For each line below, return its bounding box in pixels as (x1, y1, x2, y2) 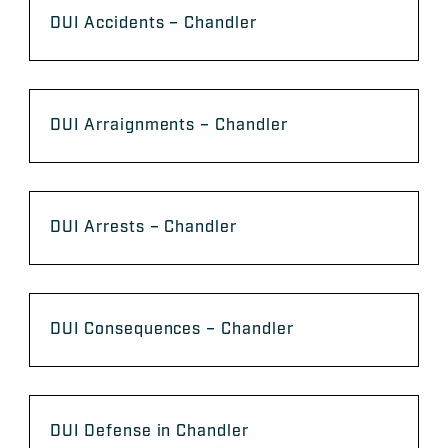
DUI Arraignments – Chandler (50, 115, 288, 137)
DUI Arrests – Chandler (50, 217, 238, 239)
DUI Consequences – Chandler (50, 319, 294, 341)
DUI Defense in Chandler (50, 421, 250, 443)
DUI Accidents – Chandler (50, 13, 258, 35)
